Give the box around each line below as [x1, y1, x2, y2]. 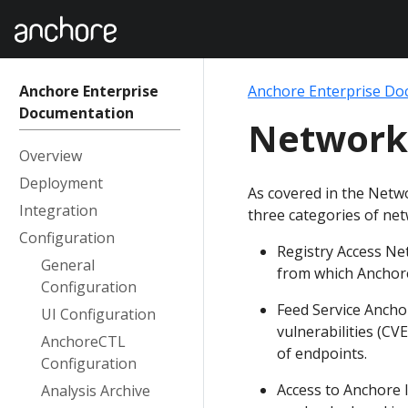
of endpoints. [277, 343, 367, 363]
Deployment [19, 173, 103, 193]
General [41, 255, 95, 275]
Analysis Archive [41, 381, 150, 401]
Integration [19, 200, 97, 220]
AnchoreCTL [41, 331, 126, 352]
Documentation [19, 103, 134, 123]
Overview [19, 146, 82, 166]
